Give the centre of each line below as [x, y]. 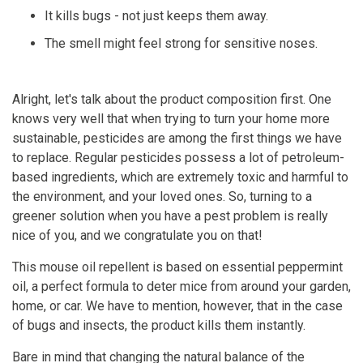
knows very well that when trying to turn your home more [171, 119]
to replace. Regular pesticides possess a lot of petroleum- [178, 158]
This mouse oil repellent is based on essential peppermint [177, 267]
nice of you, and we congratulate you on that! [137, 236]
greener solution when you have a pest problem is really [170, 216]
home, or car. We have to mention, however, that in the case [177, 306]
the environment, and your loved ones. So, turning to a [162, 197]
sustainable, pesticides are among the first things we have [177, 139]
